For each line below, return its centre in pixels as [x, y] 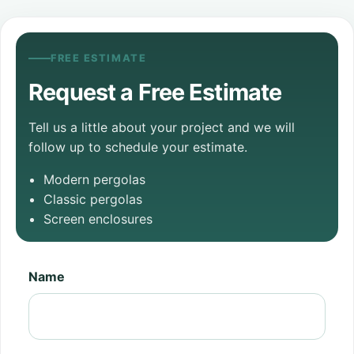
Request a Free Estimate [155, 92]
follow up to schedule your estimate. [138, 147]
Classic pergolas [92, 200]
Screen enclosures [98, 219]
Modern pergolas [94, 180]
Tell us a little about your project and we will [162, 128]
